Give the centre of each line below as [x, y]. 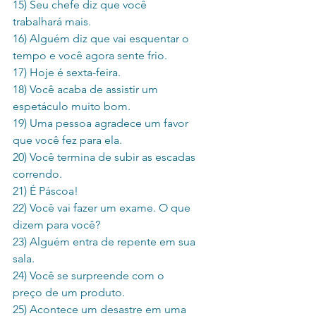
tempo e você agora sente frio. [90, 56]
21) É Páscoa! [45, 191]
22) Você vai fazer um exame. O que [103, 208]
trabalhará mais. [52, 22]
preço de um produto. [69, 293]
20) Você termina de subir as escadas [105, 157]
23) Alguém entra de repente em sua [105, 242]
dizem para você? [56, 225]
